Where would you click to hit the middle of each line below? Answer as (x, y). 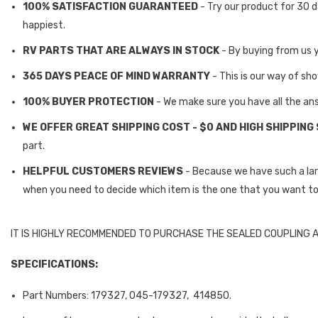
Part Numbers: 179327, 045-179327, (107, 295)
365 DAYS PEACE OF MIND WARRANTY (116, 76)
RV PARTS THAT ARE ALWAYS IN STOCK (121, 50)
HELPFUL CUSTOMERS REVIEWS (103, 171)
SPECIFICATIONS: (54, 264)
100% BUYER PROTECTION (88, 102)
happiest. (44, 25)
